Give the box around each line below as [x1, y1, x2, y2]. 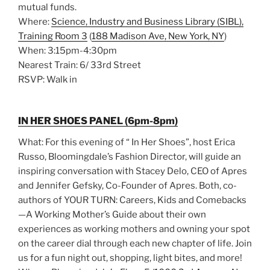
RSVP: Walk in [18, 74, 77, 85]
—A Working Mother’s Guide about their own [18, 209, 206, 221]
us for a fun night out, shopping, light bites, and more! [18, 253, 242, 264]
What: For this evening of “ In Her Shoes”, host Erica [18, 137, 235, 148]
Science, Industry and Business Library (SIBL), [51, 16, 243, 27]
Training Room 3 [18, 30, 87, 42]
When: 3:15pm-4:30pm [18, 45, 117, 56]
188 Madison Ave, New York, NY [92, 30, 224, 42]
